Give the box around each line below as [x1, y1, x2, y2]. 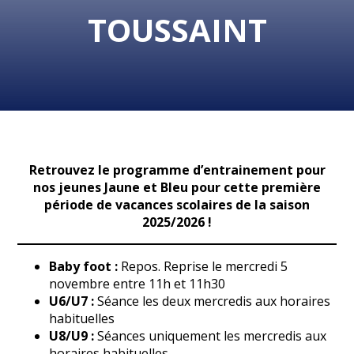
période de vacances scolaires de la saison [44, 196, 310, 213]
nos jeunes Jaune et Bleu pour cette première [33, 179, 321, 196]
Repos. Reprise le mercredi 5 [118, 258, 288, 275]
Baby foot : [49, 258, 119, 275]
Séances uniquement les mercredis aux [94, 327, 327, 345]
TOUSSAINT [87, 8, 267, 52]
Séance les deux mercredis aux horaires [94, 292, 331, 310]
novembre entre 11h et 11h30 [49, 275, 226, 292]
